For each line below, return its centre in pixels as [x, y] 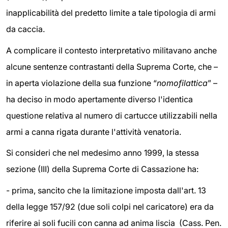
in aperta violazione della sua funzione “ [81, 83]
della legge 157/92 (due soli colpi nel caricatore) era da [110, 207]
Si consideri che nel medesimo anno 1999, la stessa [103, 153]
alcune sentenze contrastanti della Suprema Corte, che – [112, 66]
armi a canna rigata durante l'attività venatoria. [94, 132]
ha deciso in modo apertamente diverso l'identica [99, 99]
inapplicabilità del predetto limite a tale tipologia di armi [111, 13]
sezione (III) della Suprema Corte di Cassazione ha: [102, 169]
